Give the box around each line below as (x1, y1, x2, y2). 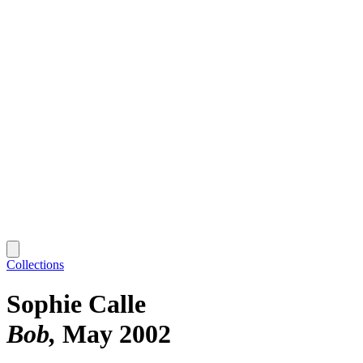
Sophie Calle (6, 289, 146, 319)
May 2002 (62, 319, 171, 349)
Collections (6, 257, 64, 271)
